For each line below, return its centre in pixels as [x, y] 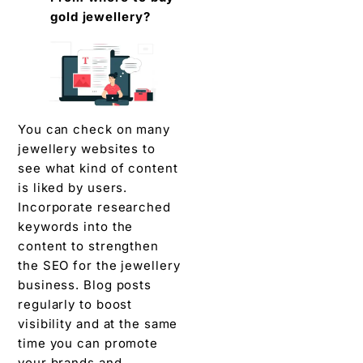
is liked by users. [73, 188]
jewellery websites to [87, 149]
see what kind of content [98, 169]
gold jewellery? [100, 16]
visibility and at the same [98, 324]
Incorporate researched [94, 207]
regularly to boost [75, 305]
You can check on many [94, 130]
